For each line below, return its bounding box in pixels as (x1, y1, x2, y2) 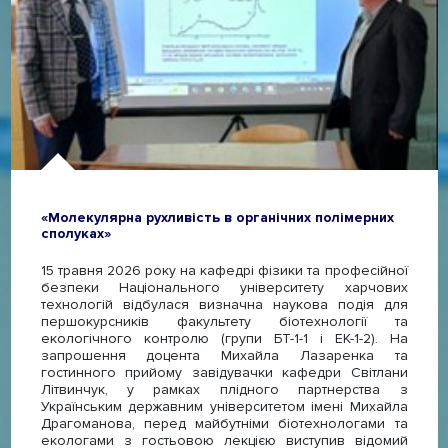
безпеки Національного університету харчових (40, 278, 408, 296)
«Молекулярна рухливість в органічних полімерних (40, 208, 394, 226)
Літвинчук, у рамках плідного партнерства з (40, 380, 408, 398)
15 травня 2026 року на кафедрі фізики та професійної (40, 261, 408, 279)
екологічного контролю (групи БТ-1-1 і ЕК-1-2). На (40, 329, 408, 347)
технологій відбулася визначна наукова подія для (40, 295, 408, 313)
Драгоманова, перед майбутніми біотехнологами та (40, 414, 408, 432)
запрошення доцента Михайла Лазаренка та (40, 346, 408, 364)
